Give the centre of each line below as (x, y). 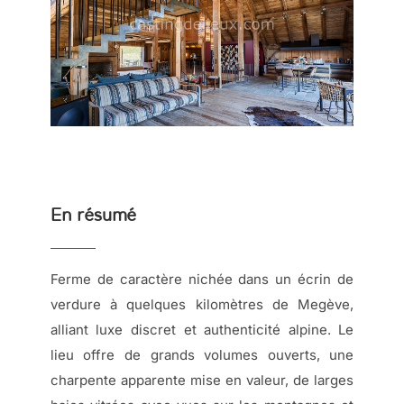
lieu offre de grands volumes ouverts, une (202, 355)
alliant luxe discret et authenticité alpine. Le (202, 330)
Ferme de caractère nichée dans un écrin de (202, 280)
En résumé (93, 216)
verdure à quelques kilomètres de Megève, (202, 305)
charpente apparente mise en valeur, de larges (202, 381)
